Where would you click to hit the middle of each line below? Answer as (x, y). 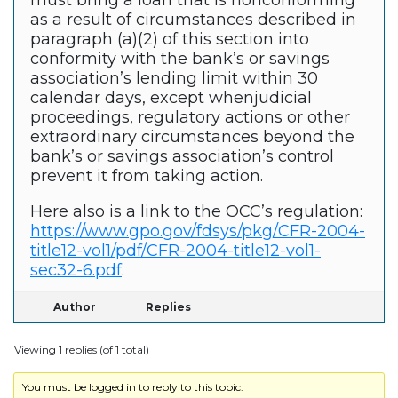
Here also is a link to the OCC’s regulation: (196, 212)
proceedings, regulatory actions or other (190, 118)
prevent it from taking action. (147, 176)
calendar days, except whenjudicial (171, 98)
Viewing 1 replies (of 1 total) (82, 350)
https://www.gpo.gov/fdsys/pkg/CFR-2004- (198, 231)
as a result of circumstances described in (193, 20)
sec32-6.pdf (76, 271)
